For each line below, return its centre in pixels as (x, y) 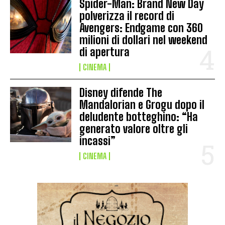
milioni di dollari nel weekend (144, 40)
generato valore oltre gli (134, 129)
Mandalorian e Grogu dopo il (142, 104)
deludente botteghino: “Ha (139, 117)
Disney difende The (121, 92)
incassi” (98, 141)
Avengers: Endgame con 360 (141, 28)
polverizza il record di (127, 16)
